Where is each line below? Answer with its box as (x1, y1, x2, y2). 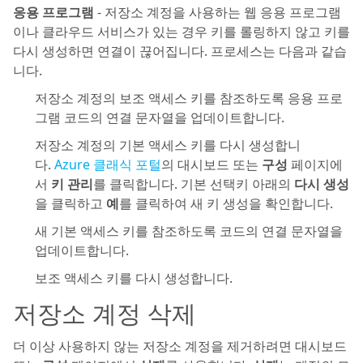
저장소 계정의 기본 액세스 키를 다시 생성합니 (35, 136, 301, 154)
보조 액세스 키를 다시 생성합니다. (35, 269, 233, 287)
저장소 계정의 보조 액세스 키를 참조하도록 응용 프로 (35, 89, 343, 107)
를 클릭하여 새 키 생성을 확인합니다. (119, 194, 333, 212)
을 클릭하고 (35, 194, 106, 212)
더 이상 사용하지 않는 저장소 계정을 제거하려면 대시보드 (13, 337, 347, 355)
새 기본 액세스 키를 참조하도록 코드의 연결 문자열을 (35, 222, 343, 240)
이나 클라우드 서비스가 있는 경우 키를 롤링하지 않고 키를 (13, 23, 350, 41)
